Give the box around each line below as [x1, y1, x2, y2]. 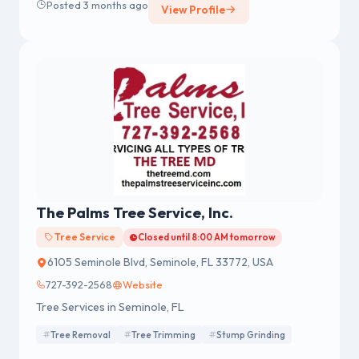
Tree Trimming [131, 329, 196, 341]
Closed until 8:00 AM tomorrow [138, 232, 276, 244]
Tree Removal [50, 329, 111, 341]
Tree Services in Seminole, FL [36, 300, 184, 315]
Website [123, 278, 163, 292]
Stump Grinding [216, 329, 285, 341]
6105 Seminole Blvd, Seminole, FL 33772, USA [47, 255, 273, 270]
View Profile [161, 2, 225, 18]
